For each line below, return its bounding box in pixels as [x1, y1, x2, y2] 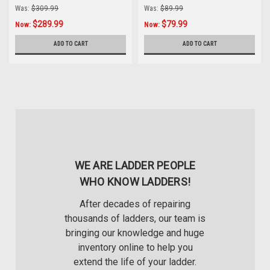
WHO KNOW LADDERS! [79, 175, 191, 188]
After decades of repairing [80, 198, 190, 210]
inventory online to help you [77, 241, 193, 253]
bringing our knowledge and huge [66, 227, 204, 239]
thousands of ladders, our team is [64, 212, 206, 224]
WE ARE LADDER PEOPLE [74, 159, 196, 172]
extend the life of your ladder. [74, 256, 196, 268]
